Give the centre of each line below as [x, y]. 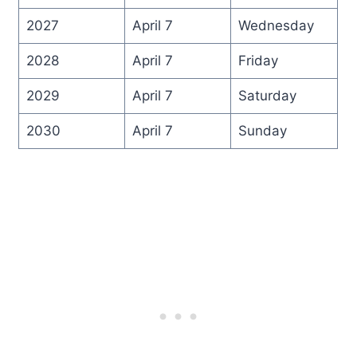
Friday [258, 60]
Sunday [262, 130]
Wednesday [276, 25]
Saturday [267, 95]
